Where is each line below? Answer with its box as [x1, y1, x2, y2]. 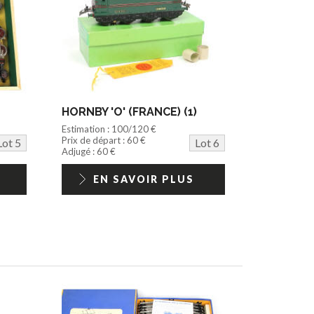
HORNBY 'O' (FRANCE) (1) [62, 104, 198, 118]
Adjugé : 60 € [62, 145, 116, 157]
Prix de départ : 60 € [62, 134, 146, 146]
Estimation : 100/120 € [62, 123, 157, 135]
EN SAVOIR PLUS [93, 172, 194, 185]
